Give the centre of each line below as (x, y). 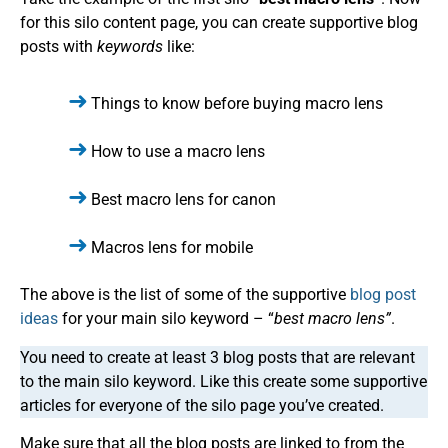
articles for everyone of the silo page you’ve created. (202, 405)
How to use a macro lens (178, 152)
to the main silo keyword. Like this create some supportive (223, 381)
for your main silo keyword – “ (166, 319)
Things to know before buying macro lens (237, 104)
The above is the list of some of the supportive (185, 295)
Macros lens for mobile (172, 248)
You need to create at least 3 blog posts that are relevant (217, 357)
